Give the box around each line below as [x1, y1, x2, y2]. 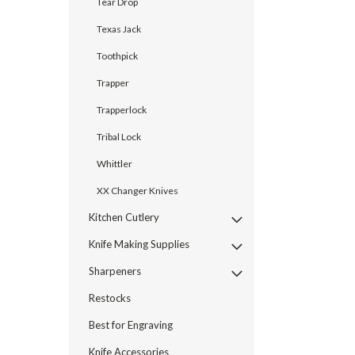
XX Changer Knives [97, 184, 178, 197]
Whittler [97, 157, 132, 170]
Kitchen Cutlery [89, 210, 159, 223]
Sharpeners [89, 264, 141, 277]
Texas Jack [97, 22, 141, 35]
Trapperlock [97, 103, 147, 116]
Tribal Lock [97, 130, 141, 143]
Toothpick [97, 49, 138, 62]
